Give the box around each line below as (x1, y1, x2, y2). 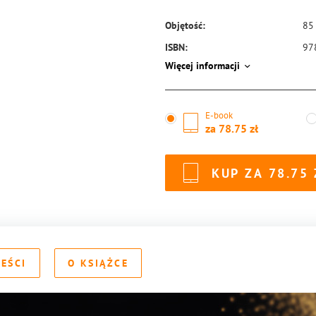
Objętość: (165, 19, 205, 32)
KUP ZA (212, 164, 263, 181)
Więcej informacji (165, 59, 240, 72)
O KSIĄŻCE (67, 257, 128, 269)
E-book (205, 109, 233, 121)
